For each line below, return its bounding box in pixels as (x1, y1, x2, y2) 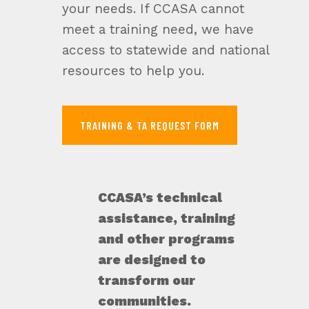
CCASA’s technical (97, 190, 222, 206)
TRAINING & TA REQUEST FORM (79, 119, 219, 132)
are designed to (97, 252, 206, 268)
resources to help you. (61, 63, 204, 79)
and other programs (97, 231, 235, 248)
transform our (97, 272, 195, 289)
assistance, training (97, 210, 235, 227)
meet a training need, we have (61, 21, 254, 38)
